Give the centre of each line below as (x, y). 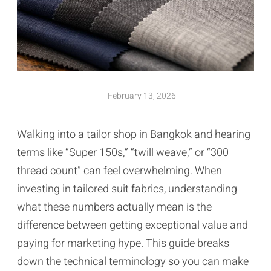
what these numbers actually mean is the (114, 207)
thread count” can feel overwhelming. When (119, 171)
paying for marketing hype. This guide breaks (123, 243)
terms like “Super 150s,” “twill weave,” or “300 (123, 152)
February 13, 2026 (142, 96)
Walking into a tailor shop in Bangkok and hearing (134, 134)
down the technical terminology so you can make (133, 261)
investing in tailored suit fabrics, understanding (127, 189)
